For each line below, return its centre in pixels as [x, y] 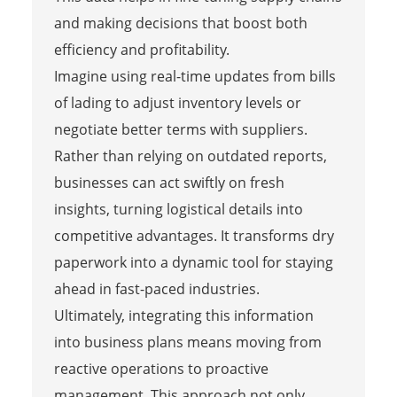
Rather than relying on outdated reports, [190, 156]
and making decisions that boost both [180, 23]
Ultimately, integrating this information [183, 315]
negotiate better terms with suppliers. [180, 129]
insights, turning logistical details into [178, 209]
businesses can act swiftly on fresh [169, 182]
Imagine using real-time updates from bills [195, 76]
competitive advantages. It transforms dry [194, 235]
